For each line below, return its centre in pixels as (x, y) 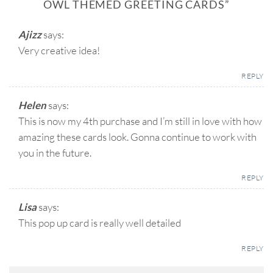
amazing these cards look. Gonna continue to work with (137, 136)
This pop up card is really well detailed (100, 223)
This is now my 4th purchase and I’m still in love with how (140, 121)
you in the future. (55, 152)
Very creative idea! (59, 50)
